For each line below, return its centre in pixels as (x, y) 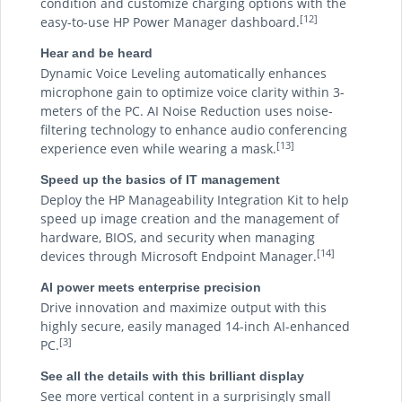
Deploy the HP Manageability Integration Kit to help (195, 200)
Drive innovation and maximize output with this (184, 307)
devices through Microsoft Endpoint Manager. (179, 256)
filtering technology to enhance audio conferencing (194, 130)
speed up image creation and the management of (190, 218)
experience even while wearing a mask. (158, 149)
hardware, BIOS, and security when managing (178, 237)
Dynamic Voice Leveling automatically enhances (184, 73)
